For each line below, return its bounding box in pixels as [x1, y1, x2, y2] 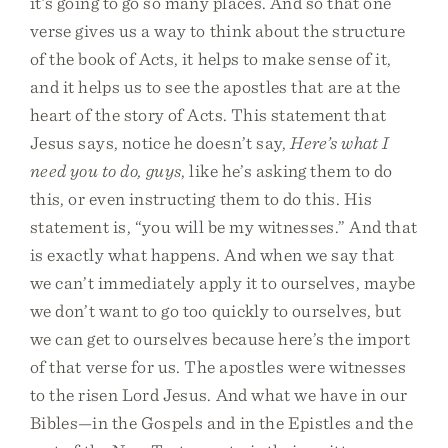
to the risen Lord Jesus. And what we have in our [30, 384, 408, 405]
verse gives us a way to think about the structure [30, 20, 406, 41]
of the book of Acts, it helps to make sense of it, [30, 48, 392, 69]
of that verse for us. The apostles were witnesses [30, 356, 406, 377]
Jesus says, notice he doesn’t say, [30, 132, 291, 153]
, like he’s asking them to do [181, 160, 393, 181]
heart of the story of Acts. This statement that [30, 104, 387, 125]
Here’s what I [290, 132, 390, 153]
